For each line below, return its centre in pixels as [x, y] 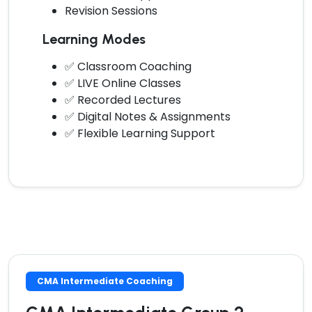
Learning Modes [94, 39]
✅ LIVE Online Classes [123, 83]
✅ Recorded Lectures [123, 100]
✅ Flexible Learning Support [140, 133]
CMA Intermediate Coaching [105, 281]
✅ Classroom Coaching [128, 66]
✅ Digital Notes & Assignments [148, 116]
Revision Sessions [111, 10]
